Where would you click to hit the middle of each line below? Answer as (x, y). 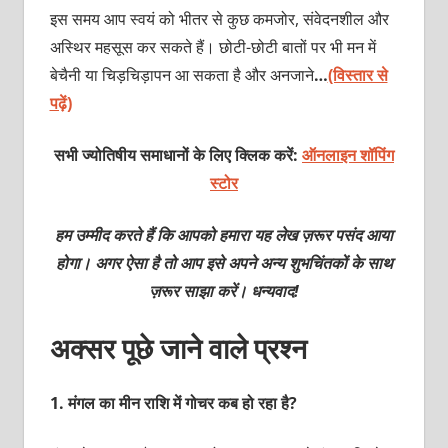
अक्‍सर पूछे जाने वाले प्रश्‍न (178, 347)
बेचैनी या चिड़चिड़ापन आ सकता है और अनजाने (181, 74)
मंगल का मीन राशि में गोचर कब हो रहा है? (182, 402)
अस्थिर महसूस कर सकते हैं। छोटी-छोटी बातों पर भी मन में (212, 46)
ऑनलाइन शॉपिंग (348, 154)
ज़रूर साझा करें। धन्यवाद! (224, 290)
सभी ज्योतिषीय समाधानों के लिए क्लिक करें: (176, 154)
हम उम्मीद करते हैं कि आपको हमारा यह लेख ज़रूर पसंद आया (224, 234)
